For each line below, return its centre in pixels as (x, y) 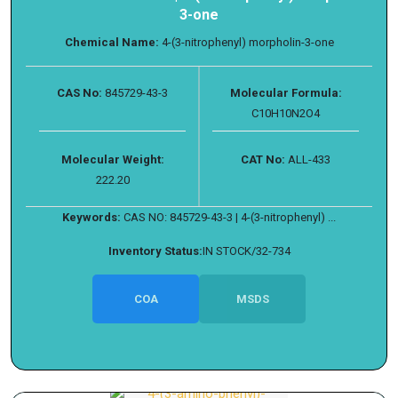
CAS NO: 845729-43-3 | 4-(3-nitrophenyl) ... (230, 217)
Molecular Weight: (112, 159)
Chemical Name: (111, 42)
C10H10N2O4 (286, 113)
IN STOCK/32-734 (246, 251)
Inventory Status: (155, 251)
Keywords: (92, 217)
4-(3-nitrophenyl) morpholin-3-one (246, 42)
